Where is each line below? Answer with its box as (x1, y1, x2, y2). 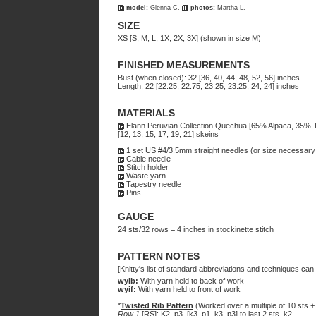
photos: (188, 4, 215, 11)
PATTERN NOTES (118, 250, 200, 262)
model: (126, 4, 150, 11)
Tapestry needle (124, 180, 181, 188)
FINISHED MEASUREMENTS (118, 59, 250, 71)
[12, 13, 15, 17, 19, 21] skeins (118, 130, 219, 138)
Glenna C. (150, 4, 182, 11)
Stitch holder (124, 163, 169, 171)
